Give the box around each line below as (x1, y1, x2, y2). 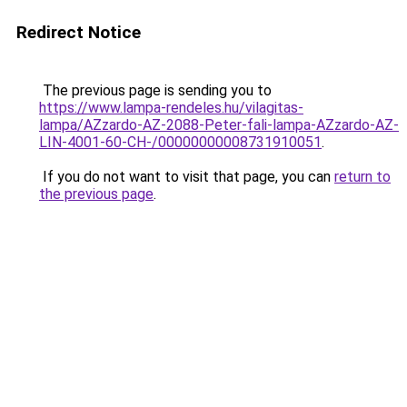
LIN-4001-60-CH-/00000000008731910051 (39, 134, 322, 151)
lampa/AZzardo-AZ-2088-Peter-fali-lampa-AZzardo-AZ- (39, 116, 399, 134)
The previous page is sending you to (39, 82, 272, 99)
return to (334, 168, 391, 185)
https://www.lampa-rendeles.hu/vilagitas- (39, 99, 303, 116)
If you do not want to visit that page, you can (39, 168, 334, 185)
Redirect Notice (16, 22, 141, 43)
